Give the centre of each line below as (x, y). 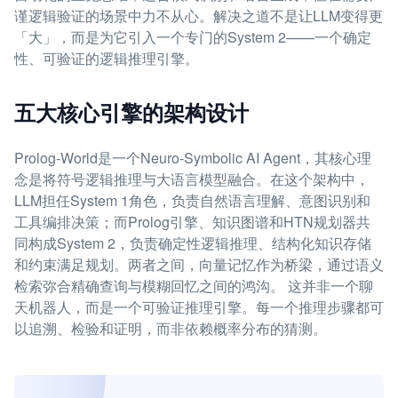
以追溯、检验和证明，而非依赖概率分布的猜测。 (171, 328)
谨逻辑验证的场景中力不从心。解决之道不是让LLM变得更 (199, 16)
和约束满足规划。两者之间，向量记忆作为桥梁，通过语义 (199, 264)
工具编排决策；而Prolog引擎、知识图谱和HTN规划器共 (192, 222)
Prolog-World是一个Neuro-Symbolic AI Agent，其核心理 (193, 158)
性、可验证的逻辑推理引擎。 (107, 58)
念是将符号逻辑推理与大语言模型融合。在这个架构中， (192, 179)
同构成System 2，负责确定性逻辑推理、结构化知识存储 (193, 243)
